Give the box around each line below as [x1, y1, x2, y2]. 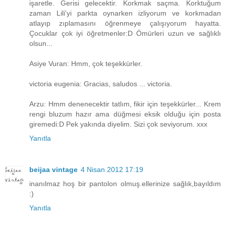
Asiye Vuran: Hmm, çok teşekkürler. [29, 59, 142, 68]
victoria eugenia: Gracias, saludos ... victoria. [29, 79, 172, 88]
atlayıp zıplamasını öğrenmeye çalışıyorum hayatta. [29, 19, 221, 27]
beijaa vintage [29, 165, 78, 174]
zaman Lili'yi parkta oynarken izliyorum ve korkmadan [29, 9, 221, 17]
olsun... [29, 39, 52, 47]
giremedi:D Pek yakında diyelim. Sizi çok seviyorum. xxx [29, 120, 207, 128]
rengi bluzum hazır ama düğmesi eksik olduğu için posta [29, 109, 221, 118]
